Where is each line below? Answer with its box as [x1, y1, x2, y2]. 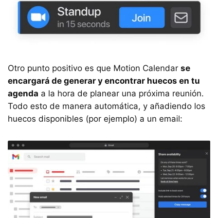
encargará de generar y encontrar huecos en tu [8, 75, 200, 86]
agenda [8, 88, 38, 98]
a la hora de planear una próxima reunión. [38, 88, 204, 98]
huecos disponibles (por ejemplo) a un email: [8, 113, 182, 124]
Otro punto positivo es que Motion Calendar [8, 63, 181, 73]
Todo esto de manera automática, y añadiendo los [8, 101, 205, 111]
